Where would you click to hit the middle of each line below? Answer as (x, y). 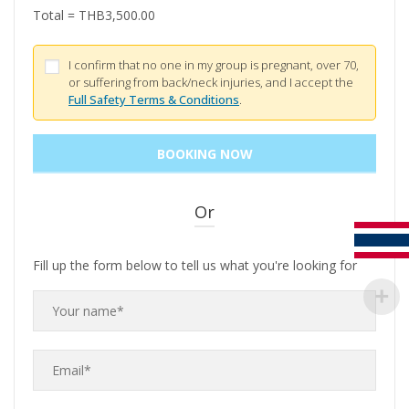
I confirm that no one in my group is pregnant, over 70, (214, 65)
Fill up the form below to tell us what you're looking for (195, 266)
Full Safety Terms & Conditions (154, 100)
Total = (56, 16)
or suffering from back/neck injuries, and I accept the (211, 83)
